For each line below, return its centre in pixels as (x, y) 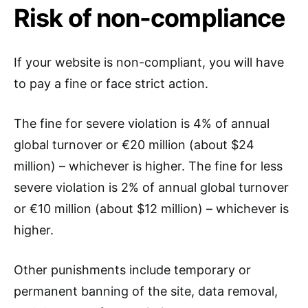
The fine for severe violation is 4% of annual (142, 124)
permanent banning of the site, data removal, (146, 291)
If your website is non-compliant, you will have (149, 63)
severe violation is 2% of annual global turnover (151, 188)
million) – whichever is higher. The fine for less (148, 166)
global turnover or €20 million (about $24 (134, 145)
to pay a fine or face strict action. (111, 84)
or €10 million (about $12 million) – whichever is (151, 209)
